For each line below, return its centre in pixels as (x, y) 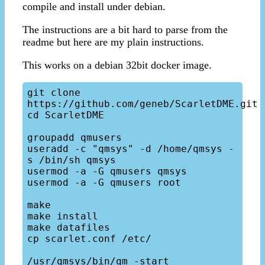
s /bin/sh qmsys (72, 160)
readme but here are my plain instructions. (113, 42)
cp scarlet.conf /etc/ (89, 239)
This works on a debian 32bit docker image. (117, 65)
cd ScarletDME (66, 115)
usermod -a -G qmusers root (104, 183)
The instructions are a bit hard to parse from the (125, 30)
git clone (54, 93)
